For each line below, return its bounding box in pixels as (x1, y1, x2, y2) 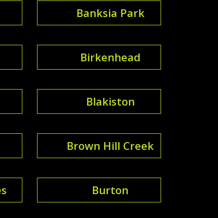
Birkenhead (80, 49, 141, 64)
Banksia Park (76, 5, 145, 20)
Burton (92, 182, 128, 197)
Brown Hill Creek (67, 138, 154, 153)
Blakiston (86, 93, 135, 109)
